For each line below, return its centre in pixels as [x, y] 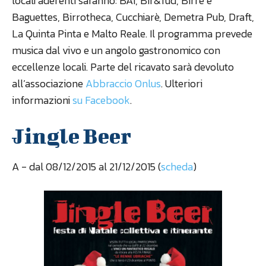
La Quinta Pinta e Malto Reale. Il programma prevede [132, 33]
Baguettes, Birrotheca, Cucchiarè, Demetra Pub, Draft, [133, 17]
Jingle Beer [72, 135]
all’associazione [49, 83]
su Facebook [101, 100]
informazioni [42, 100]
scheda [177, 166]
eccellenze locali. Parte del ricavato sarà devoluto [123, 66]
